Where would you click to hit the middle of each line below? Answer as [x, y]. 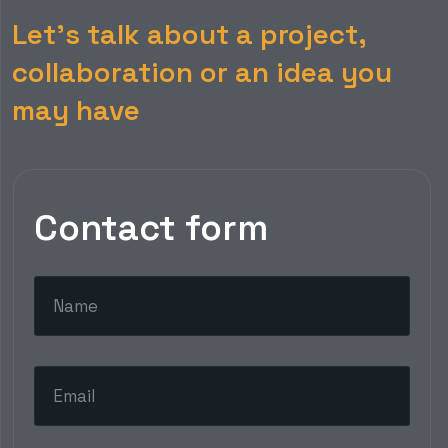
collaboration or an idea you [202, 71]
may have [76, 109]
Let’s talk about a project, [189, 33]
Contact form [151, 227]
